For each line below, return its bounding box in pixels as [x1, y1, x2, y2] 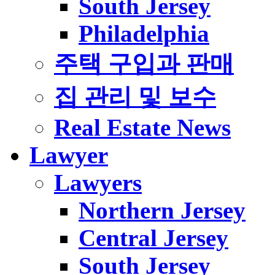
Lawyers [54, 169, 142, 196]
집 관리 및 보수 [54, 83, 216, 110]
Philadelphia [79, 20, 209, 47]
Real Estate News [54, 114, 231, 141]
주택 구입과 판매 [54, 50, 234, 77]
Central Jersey [79, 224, 228, 251]
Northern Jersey [79, 196, 246, 223]
